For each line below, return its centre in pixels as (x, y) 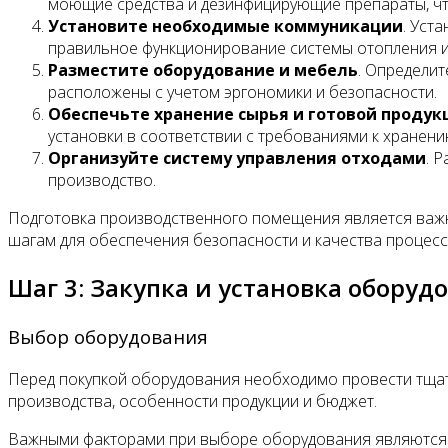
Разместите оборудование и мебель (203, 70)
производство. (102, 180)
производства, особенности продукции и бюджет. (192, 401)
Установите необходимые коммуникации (225, 26)
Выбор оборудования (108, 337)
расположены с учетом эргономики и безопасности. (242, 92)
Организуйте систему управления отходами (237, 158)
